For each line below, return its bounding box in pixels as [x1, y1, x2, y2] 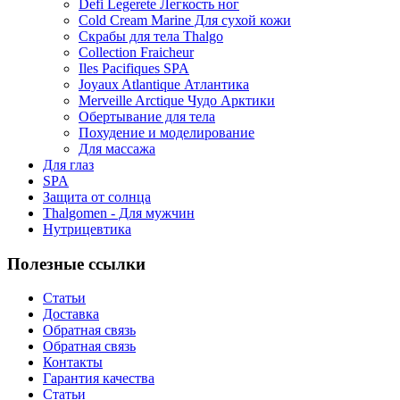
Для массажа [79, 140, 155, 156]
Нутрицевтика [43, 221, 131, 237]
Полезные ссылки [7, 254, 146, 273]
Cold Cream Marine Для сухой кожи [79, 12, 291, 28]
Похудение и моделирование [79, 124, 254, 140]
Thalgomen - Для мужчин [43, 204, 195, 221]
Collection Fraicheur [79, 44, 194, 60]
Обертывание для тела [79, 108, 215, 124]
